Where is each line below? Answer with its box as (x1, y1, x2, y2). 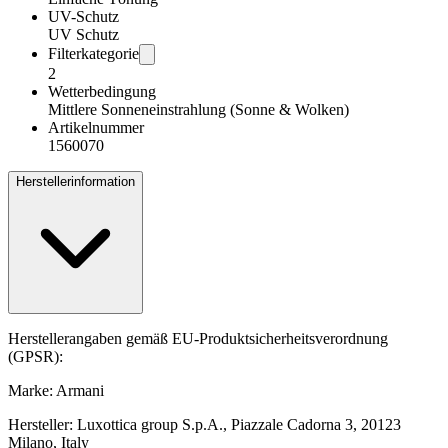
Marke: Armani (8, 382, 104, 400)
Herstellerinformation (16, 174, 135, 190)
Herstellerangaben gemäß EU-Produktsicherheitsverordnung (8, 330, 388, 348)
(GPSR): (8, 348, 63, 366)
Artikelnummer (48, 119, 144, 137)
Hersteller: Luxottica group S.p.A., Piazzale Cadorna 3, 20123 (8, 416, 401, 434)
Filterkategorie (48, 45, 139, 63)
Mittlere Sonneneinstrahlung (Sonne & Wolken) (48, 101, 349, 119)
